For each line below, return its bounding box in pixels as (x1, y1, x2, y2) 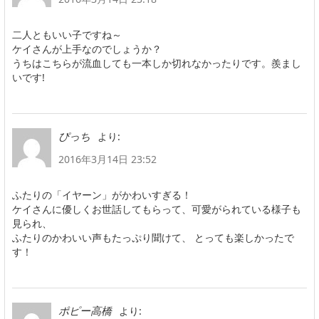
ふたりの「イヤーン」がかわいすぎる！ (12, 187, 192, 202)
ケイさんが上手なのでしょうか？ (12, 41, 162, 56)
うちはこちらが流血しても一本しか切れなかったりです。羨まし (12, 56, 301, 70)
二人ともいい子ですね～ (12, 27, 122, 41)
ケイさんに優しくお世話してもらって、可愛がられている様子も (12, 202, 301, 216)
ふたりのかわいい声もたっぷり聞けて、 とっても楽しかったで (12, 230, 294, 244)
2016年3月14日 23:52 (58, 152, 157, 166)
